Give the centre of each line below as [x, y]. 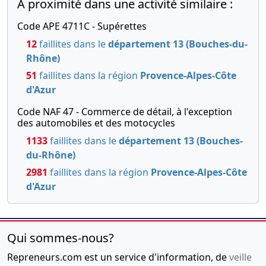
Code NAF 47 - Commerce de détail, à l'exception [125, 111]
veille [240, 257]
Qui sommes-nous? [61, 237]
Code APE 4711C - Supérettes [82, 26]
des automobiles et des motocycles [96, 123]
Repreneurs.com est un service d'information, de [118, 257]
